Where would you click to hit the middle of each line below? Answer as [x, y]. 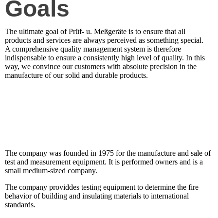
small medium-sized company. [51, 171]
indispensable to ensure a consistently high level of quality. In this [105, 58]
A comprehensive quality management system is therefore [93, 49]
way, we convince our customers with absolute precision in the [101, 67]
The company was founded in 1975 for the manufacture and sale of [108, 153]
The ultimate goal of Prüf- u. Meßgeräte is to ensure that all [95, 32]
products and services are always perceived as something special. [104, 40]
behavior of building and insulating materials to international [97, 196]
